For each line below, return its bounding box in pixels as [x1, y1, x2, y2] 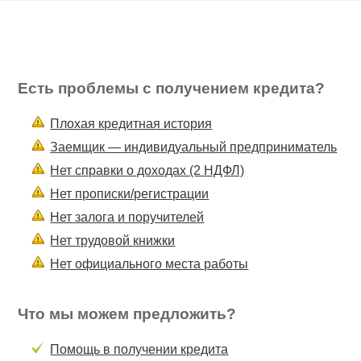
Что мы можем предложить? [18, 305, 237, 322]
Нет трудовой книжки [50, 233, 176, 247]
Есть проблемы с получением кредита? [18, 80, 326, 98]
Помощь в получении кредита [50, 342, 229, 356]
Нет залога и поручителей [50, 210, 205, 224]
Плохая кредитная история [50, 116, 213, 131]
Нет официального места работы [50, 256, 249, 271]
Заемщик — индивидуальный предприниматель [50, 139, 338, 154]
